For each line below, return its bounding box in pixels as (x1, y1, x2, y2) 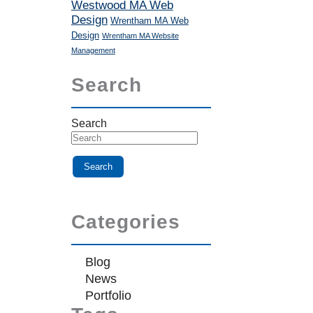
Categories (71, 211, 180, 233)
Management (71, 46, 115, 54)
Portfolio (85, 289, 131, 303)
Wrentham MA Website (101, 31, 179, 40)
